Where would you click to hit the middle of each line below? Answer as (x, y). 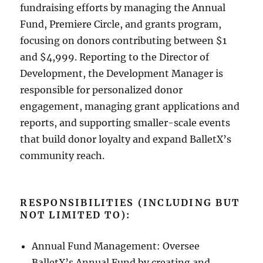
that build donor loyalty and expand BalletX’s (126, 139)
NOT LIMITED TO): (75, 215)
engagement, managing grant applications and (130, 106)
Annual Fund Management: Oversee (116, 246)
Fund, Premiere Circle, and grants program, (121, 24)
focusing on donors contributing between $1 (124, 40)
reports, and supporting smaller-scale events (125, 122)
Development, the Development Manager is (122, 73)
